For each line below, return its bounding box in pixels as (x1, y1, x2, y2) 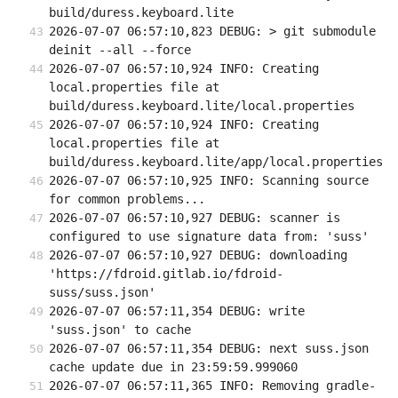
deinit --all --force (49, 43, 191, 58)
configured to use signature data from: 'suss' (49, 229, 369, 244)
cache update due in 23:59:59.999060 (49, 360, 298, 375)
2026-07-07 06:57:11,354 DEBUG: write (49, 304, 305, 319)
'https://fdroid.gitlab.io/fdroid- (49, 267, 283, 282)
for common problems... (49, 192, 205, 207)
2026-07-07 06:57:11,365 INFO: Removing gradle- (49, 378, 376, 394)
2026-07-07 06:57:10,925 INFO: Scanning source (49, 173, 369, 188)
